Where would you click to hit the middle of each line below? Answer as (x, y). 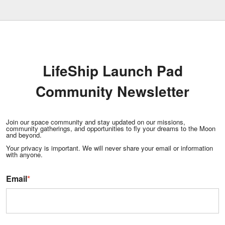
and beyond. (24, 135)
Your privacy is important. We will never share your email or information (109, 148)
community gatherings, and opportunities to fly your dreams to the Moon (111, 128)
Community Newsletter (113, 91)
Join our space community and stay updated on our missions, (96, 122)
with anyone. (24, 154)
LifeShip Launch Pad (113, 70)
